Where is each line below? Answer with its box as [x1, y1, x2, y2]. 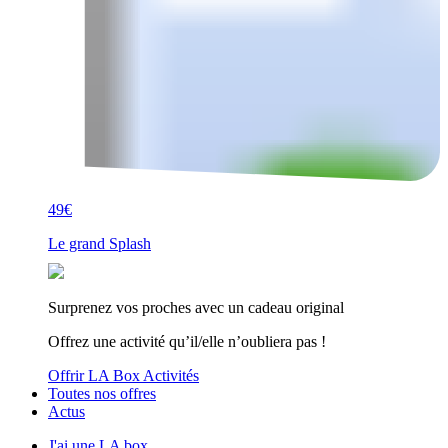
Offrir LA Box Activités [48, 366, 199, 384]
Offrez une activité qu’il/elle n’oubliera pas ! [48, 332, 326, 350]
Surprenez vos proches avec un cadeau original [48, 298, 344, 316]
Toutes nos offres [48, 384, 156, 402]
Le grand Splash [48, 234, 151, 252]
